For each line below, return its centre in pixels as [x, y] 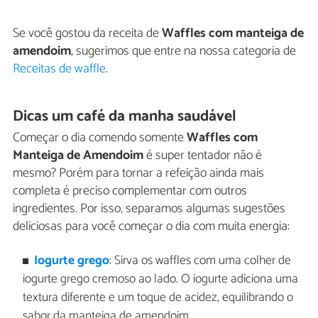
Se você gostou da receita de [87, 33]
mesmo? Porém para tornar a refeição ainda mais [138, 174]
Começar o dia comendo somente [100, 138]
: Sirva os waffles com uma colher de [201, 261]
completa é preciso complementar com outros [130, 191]
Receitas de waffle [59, 68]
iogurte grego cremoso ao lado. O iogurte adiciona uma [160, 279]
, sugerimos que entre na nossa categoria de [183, 51]
